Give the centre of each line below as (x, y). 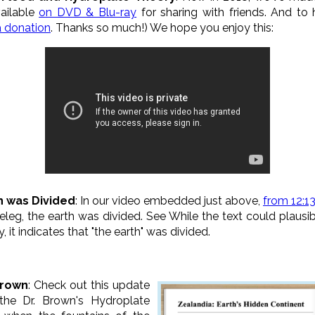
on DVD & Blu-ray (88, 12)
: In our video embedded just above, (169, 200)
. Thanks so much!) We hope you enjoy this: (162, 27)
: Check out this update (89, 285)
